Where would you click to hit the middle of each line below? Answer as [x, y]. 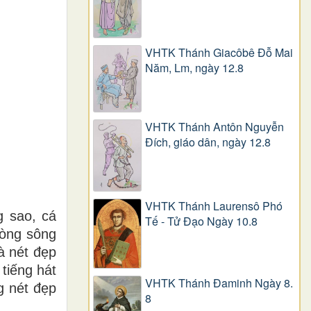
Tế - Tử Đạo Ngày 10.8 [201, 221]
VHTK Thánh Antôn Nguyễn [215, 127]
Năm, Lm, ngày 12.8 [194, 68]
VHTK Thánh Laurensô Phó [214, 206]
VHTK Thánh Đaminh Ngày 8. [219, 283]
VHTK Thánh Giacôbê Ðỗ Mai [219, 53]
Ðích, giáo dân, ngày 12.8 [208, 142]
